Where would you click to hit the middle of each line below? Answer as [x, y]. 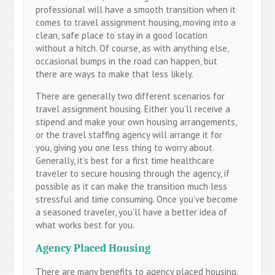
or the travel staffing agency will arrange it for [129, 134]
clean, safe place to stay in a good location [122, 35]
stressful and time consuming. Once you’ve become [137, 199]
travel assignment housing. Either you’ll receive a [133, 109]
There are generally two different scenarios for [130, 96]
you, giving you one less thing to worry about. [125, 147]
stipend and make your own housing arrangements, [136, 122]
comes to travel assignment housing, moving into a [136, 22]
